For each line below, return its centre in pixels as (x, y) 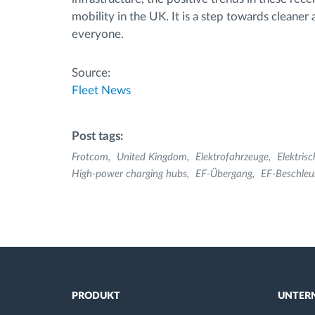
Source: (91, 72)
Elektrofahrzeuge (232, 157)
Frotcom (90, 157)
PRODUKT (96, 296)
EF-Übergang (224, 174)
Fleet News (101, 90)
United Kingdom (152, 157)
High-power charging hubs (129, 174)
